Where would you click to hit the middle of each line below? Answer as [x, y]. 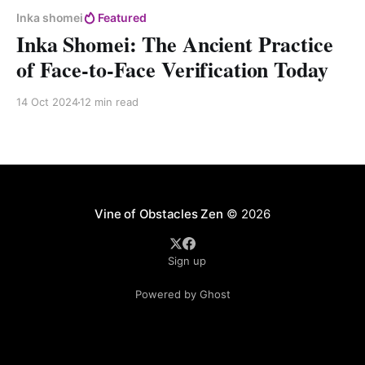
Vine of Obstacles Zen [159, 214]
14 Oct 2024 [47, 102]
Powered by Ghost [182, 295]
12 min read [109, 102]
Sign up [187, 261]
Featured [122, 18]
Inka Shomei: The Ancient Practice [175, 44]
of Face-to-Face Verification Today [172, 70]
